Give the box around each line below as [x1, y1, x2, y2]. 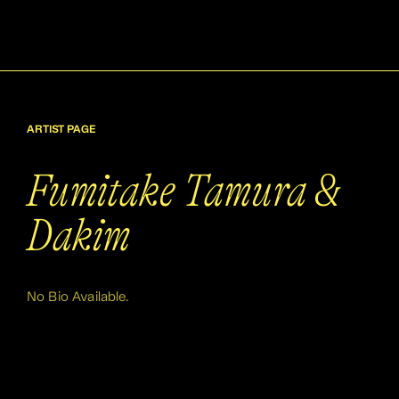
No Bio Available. [27, 290, 130, 304]
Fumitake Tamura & [27, 166, 338, 216]
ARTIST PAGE [27, 125, 95, 135]
